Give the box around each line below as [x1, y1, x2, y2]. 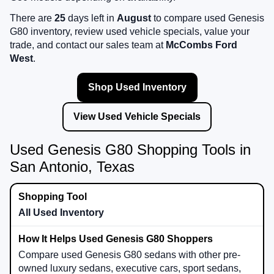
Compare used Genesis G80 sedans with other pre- [18, 249, 240, 260]
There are [10, 12, 54, 23]
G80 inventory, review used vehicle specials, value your [10, 26, 250, 37]
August [117, 12, 151, 23]
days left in [65, 12, 117, 23]
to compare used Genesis [151, 12, 264, 23]
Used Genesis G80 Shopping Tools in [10, 141, 251, 158]
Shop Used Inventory [87, 81, 187, 92]
